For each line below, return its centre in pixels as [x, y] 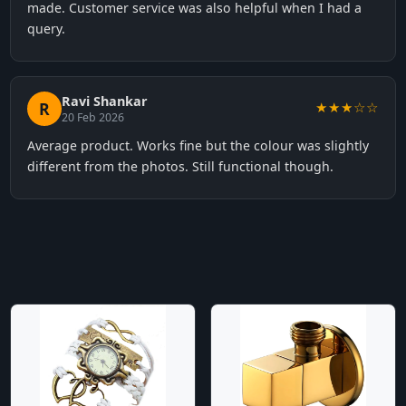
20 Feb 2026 [92, 117]
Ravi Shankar [104, 101]
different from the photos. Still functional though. [180, 166]
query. [46, 29]
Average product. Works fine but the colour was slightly [198, 145]
